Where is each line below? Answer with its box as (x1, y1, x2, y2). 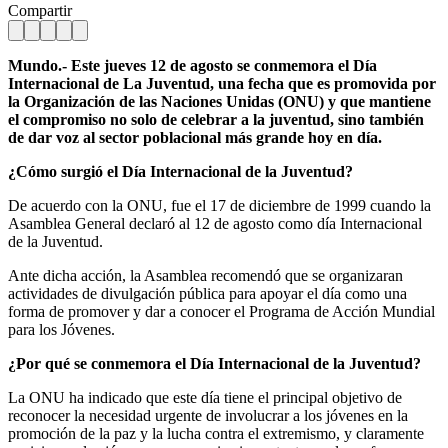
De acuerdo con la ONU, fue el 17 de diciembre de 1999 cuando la (8, 196, 431, 214)
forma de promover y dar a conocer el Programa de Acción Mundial (8, 302, 435, 320)
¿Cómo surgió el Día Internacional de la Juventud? (8, 162, 353, 180)
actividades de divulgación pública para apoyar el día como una (8, 284, 407, 302)
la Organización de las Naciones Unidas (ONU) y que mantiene (8, 92, 431, 110)
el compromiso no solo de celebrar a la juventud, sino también (8, 110, 424, 128)
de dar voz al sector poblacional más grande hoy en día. (8, 128, 382, 146)
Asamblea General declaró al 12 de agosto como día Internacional (8, 214, 422, 232)
